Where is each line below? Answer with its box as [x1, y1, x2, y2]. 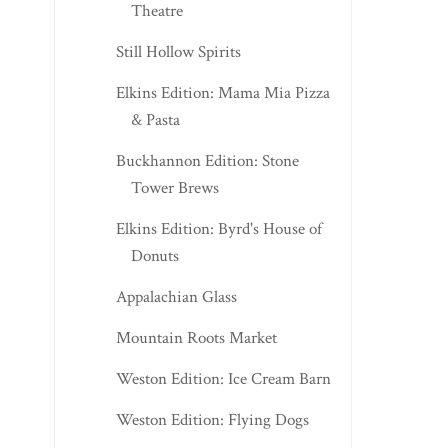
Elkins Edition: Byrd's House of [115, 217, 322, 240]
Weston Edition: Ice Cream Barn [115, 367, 331, 390]
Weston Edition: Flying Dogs [115, 408, 309, 431]
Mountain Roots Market [115, 326, 277, 349]
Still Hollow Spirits [115, 40, 241, 63]
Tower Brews [130, 176, 219, 199]
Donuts [130, 244, 179, 267]
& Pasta [130, 108, 180, 131]
